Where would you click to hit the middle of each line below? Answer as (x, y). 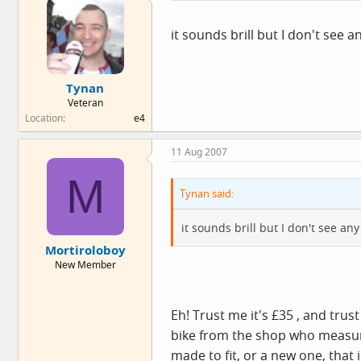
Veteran (85, 103)
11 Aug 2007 (199, 152)
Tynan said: (207, 193)
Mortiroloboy (85, 249)
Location (44, 118)
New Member (85, 264)
